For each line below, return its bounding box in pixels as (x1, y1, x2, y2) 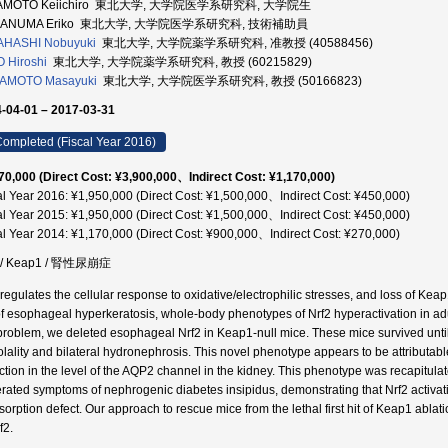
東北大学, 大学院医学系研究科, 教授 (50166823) (97, 74, 362, 88)
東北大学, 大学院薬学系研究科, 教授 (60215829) (47, 55, 312, 69)
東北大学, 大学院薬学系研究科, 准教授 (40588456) (96, 36, 373, 50)
